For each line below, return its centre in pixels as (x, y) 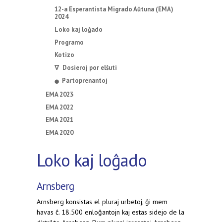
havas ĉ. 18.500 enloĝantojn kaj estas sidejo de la (111, 212)
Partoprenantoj (83, 80)
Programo (69, 42)
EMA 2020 (60, 133)
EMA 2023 (60, 94)
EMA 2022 (60, 107)
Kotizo (65, 55)
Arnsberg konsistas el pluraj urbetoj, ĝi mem (102, 202)
